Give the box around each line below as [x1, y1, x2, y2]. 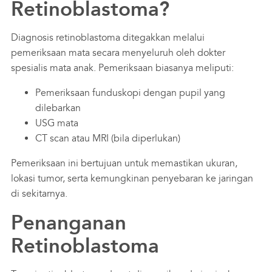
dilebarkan [35, 101, 81, 114]
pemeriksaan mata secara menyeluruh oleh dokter [10, 46, 225, 59]
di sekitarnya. [10, 187, 67, 200]
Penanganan [10, 210, 126, 235]
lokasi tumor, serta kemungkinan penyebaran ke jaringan [10, 172, 253, 185]
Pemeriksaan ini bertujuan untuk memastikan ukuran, [10, 157, 237, 169]
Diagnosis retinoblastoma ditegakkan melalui [10, 31, 205, 44]
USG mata [35, 117, 78, 129]
